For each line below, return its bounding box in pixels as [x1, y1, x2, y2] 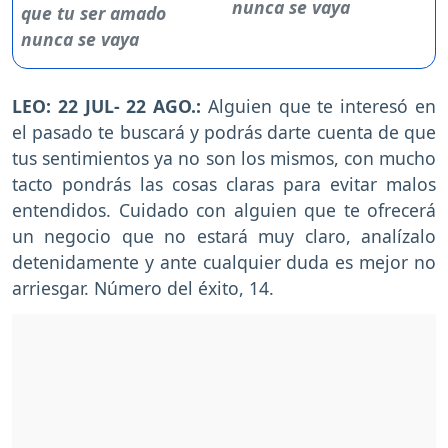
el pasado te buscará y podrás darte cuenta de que [12, 120, 436, 145]
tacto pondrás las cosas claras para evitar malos [12, 172, 436, 197]
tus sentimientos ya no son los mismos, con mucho [12, 146, 436, 171]
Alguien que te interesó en [207, 94, 437, 119]
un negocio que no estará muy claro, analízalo [12, 224, 436, 249]
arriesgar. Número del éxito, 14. [12, 276, 274, 301]
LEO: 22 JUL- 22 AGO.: [12, 94, 208, 119]
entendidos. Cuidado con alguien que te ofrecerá [12, 198, 436, 223]
